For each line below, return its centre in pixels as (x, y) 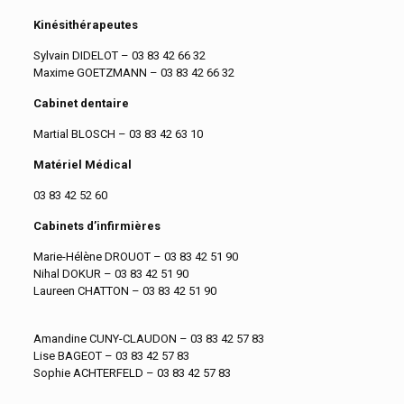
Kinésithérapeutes (85, 24)
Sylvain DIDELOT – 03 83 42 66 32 (119, 55)
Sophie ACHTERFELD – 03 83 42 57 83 (132, 372)
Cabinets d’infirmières (96, 225)
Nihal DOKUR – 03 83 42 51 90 (110, 273)
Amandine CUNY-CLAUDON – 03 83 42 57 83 (148, 338)
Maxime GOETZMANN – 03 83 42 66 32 (133, 72)
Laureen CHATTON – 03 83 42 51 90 (124, 290)
